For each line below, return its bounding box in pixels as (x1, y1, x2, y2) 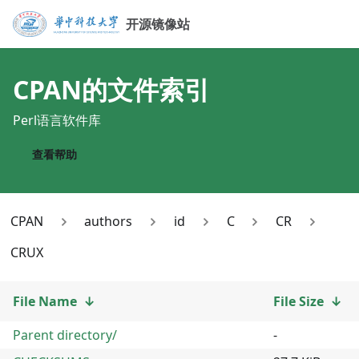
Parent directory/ (13, 325, 117, 344)
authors (84, 212, 133, 231)
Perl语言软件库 (13, 111, 101, 129)
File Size (273, 292, 324, 310)
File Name (13, 292, 77, 310)
